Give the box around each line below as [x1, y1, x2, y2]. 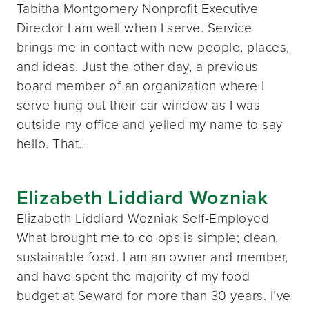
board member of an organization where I [17, 75, 265, 96]
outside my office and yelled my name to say [17, 114, 283, 134]
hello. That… [17, 133, 88, 154]
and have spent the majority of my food [17, 266, 250, 286]
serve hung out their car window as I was [17, 94, 261, 115]
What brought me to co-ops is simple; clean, [17, 227, 279, 248]
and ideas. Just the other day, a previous [17, 56, 259, 77]
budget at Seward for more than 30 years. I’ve [17, 285, 291, 306]
